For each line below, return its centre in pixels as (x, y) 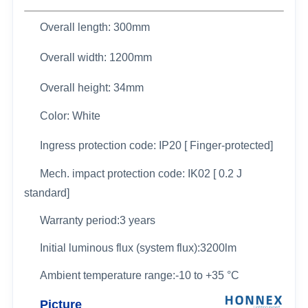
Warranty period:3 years (97, 220)
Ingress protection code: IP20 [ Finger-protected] (156, 145)
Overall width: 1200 (87, 57)
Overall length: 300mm (95, 27)
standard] (47, 192)
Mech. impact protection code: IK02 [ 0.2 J (141, 173)
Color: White (70, 115)
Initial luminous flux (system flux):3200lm (138, 247)
